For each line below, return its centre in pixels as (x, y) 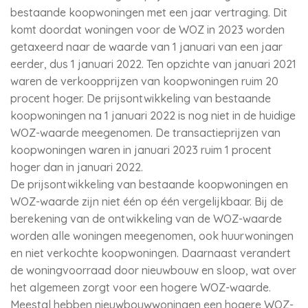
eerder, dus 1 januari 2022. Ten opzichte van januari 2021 (153, 64)
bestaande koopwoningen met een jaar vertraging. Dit (149, 12)
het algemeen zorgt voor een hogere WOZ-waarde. (141, 287)
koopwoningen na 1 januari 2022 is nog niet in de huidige (153, 115)
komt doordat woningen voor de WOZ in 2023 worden (147, 30)
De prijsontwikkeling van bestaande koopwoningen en (149, 184)
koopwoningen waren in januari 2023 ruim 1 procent (141, 150)
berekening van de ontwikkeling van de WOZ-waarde (146, 219)
